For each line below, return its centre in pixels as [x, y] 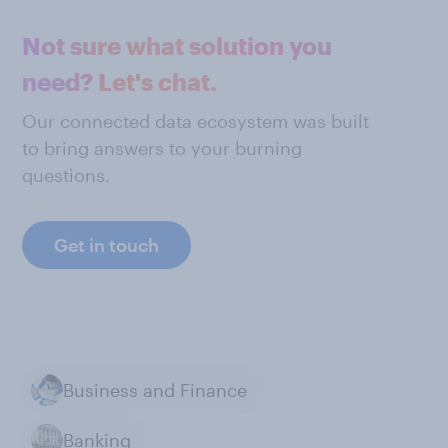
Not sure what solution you [177, 45]
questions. [66, 175]
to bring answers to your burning [162, 148]
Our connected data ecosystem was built [195, 121]
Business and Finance [155, 389]
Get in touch [106, 245]
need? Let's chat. [119, 81]
